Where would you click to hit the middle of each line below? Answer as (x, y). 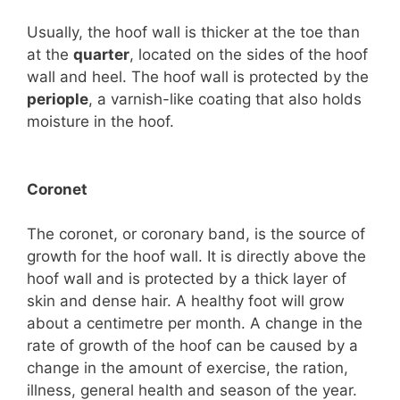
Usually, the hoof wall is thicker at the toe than (193, 32)
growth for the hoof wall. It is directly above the (196, 256)
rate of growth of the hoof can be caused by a (192, 346)
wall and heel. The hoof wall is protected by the (198, 76)
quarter (101, 54)
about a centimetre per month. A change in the (195, 323)
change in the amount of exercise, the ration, (187, 368)
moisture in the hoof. (100, 121)
